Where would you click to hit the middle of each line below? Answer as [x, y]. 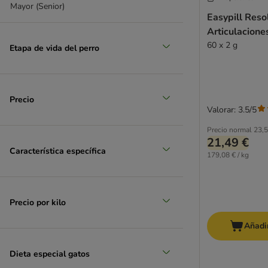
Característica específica [58, 151]
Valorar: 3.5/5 [232, 110]
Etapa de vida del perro [54, 48]
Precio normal [229, 130]
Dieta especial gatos [50, 254]
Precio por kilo [38, 202]
